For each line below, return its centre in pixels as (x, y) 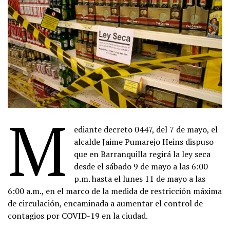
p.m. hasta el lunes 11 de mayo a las (140, 179)
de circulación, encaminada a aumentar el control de (105, 203)
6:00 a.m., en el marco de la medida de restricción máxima (115, 191)
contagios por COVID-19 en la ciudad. (80, 216)
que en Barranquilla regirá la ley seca (142, 154)
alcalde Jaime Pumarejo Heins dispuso (144, 142)
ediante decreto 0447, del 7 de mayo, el (146, 129)
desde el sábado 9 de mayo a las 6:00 (141, 166)
